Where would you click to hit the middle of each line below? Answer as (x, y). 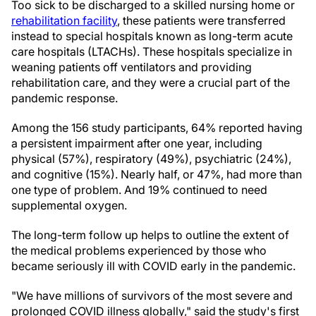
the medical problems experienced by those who (139, 250)
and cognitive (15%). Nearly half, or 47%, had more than (157, 174)
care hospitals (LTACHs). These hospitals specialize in (152, 51)
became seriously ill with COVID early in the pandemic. (153, 266)
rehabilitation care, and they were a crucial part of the (151, 83)
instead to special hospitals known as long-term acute (152, 36)
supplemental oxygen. (69, 205)
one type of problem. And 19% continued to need (139, 190)
